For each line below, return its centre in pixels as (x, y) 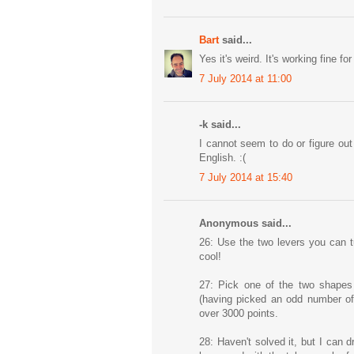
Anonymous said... (245, 223)
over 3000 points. (239, 314)
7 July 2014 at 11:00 (245, 78)
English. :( (222, 158)
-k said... (220, 124)
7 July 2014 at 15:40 (246, 177)
